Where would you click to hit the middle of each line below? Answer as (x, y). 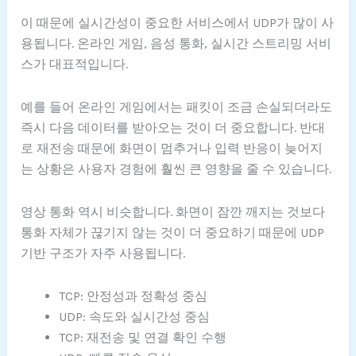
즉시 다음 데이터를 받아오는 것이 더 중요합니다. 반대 (173, 127)
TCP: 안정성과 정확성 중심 (133, 296)
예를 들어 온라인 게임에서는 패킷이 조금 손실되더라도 (177, 106)
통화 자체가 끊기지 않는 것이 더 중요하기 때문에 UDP (173, 232)
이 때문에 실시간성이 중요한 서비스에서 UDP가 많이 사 (178, 22)
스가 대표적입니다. (75, 64)
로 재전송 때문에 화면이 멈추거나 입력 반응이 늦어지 (172, 148)
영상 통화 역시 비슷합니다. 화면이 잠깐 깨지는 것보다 (173, 211)
